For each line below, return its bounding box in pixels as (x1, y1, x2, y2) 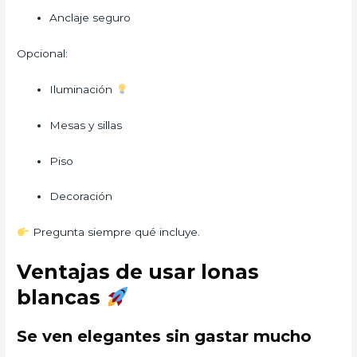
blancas (17, 285, 107, 310)
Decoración (49, 190, 113, 203)
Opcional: (17, 46, 69, 60)
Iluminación (49, 82, 116, 96)
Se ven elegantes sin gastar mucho (17, 327, 312, 347)
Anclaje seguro (49, 11, 131, 25)
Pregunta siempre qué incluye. (29, 226, 200, 239)
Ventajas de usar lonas (17, 260, 260, 284)
